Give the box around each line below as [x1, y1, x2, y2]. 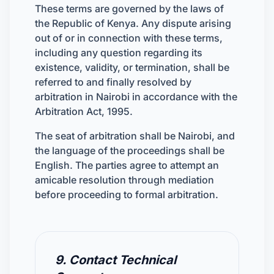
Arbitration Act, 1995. [35, 105, 133, 117]
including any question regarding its [35, 46, 202, 59]
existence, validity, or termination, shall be [35, 61, 229, 73]
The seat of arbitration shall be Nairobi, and [35, 130, 235, 142]
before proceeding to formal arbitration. [35, 188, 218, 201]
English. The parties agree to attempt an [35, 159, 219, 171]
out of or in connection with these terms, [35, 32, 223, 44]
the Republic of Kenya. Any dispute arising [35, 17, 231, 29]
